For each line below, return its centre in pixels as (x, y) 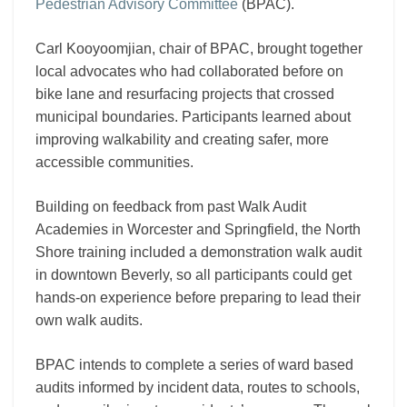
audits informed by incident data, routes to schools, (198, 387)
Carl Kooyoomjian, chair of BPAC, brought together (199, 49)
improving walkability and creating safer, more (182, 139)
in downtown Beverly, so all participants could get (194, 275)
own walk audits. (89, 320)
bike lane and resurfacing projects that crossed (185, 94)
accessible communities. (114, 162)
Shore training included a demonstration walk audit (199, 252)
